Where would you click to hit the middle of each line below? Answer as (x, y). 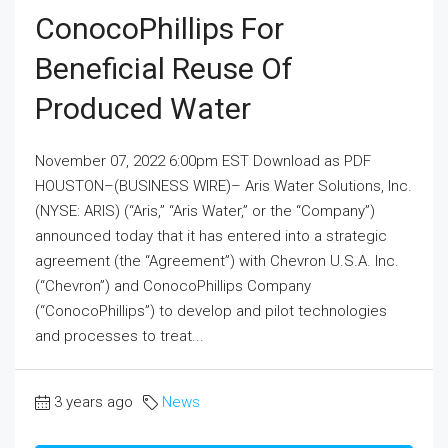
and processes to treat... (119, 335)
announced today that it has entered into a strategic (211, 235)
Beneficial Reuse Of (164, 68)
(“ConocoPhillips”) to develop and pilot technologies (211, 310)
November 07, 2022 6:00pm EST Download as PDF (203, 160)
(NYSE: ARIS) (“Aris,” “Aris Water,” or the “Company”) (205, 210)
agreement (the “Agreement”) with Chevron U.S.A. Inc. (217, 260)
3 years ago (93, 401)
